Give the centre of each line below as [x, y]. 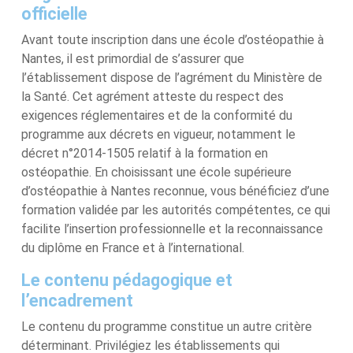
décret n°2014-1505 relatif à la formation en [145, 153]
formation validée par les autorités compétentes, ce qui [176, 210]
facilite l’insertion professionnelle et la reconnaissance [172, 229]
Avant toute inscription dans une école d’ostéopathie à [173, 40]
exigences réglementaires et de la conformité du [157, 115]
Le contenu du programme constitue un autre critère [167, 327]
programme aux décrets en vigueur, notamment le [158, 134]
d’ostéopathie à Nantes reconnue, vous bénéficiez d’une [175, 191]
